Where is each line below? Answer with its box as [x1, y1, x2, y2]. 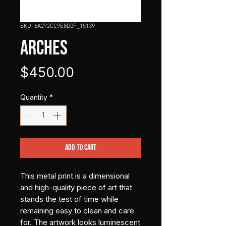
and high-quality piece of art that [20, 182, 132, 192]
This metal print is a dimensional [20, 171, 130, 181]
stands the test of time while [20, 194, 119, 204]
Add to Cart [65, 142, 96, 152]
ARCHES [20, 36, 68, 61]
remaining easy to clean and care [20, 205, 134, 215]
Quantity [20, 92, 47, 101]
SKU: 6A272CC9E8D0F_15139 [20, 22, 95, 30]
